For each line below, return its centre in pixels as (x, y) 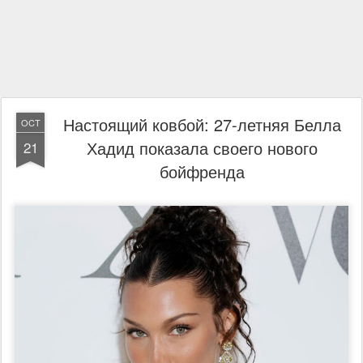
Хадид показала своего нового (202, 148)
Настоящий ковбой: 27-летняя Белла (202, 124)
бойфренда (202, 171)
